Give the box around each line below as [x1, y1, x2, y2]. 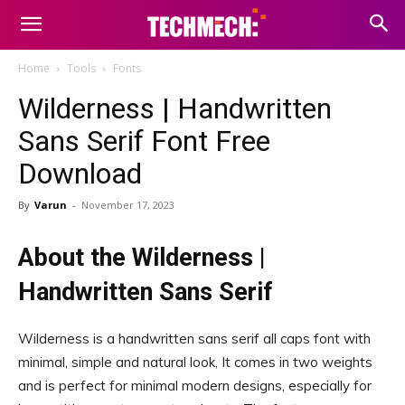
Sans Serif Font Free [18, 124, 270, 158]
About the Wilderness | [18, 243, 265, 272]
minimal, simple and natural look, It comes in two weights [18, 353, 372, 371]
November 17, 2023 [81, 198, 174, 212]
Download [18, 156, 142, 191]
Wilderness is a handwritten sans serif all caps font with [18, 330, 371, 347]
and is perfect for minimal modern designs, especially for [18, 377, 372, 394]
